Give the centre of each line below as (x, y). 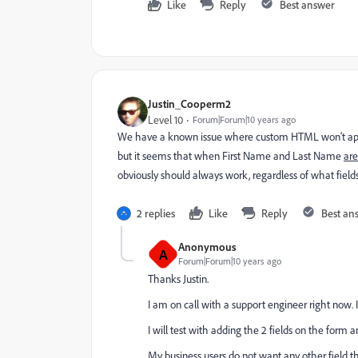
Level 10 (165, 120)
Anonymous (207, 247)
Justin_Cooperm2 (189, 103)
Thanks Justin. (178, 279)
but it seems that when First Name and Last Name (231, 156)
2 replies (156, 213)
